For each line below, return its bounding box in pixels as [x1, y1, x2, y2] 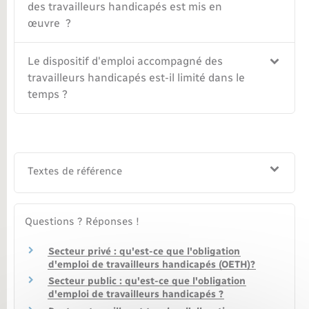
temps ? [28, 88, 68, 101]
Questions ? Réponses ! [25, 215, 139, 228]
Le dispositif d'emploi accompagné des [28, 54, 223, 68]
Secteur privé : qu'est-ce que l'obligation [48, 245, 240, 257]
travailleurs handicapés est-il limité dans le [28, 71, 246, 85]
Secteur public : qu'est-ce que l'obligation [48, 275, 246, 288]
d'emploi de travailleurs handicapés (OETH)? [48, 258, 255, 270]
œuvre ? [28, 17, 72, 30]
